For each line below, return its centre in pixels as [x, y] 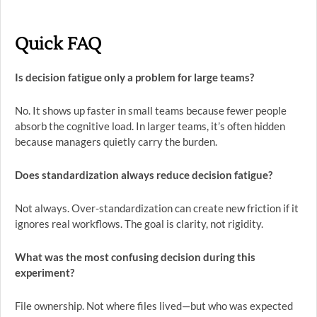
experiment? [45, 272]
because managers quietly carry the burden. [116, 142]
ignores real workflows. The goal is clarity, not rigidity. [139, 224]
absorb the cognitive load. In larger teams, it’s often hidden [150, 126]
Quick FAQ [58, 44]
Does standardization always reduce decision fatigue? [144, 175]
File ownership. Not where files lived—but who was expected [154, 306]
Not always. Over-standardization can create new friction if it [157, 208]
